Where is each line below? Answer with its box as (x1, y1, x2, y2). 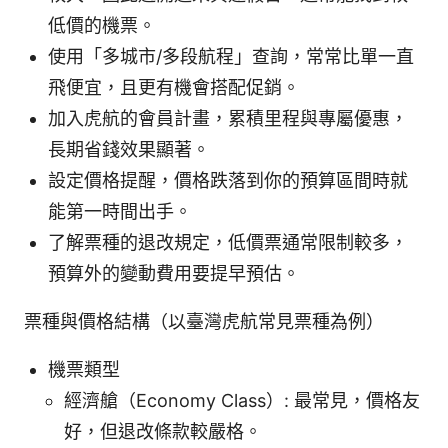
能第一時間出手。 (48, 201, 192, 223)
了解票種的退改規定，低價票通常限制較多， (48, 232, 408, 254)
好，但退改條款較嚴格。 (64, 421, 262, 443)
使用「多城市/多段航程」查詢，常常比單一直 (48, 46, 414, 68)
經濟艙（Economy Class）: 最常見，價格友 (64, 390, 420, 412)
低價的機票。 (48, 15, 156, 37)
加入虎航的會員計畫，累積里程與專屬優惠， (48, 108, 408, 130)
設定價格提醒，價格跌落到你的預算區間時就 (48, 170, 408, 192)
